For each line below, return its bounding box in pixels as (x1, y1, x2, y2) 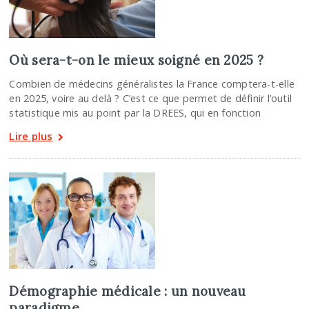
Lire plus (9, 128, 53, 143)
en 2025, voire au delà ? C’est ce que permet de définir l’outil (9, 91, 292, 105)
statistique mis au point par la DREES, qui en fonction (9, 106, 261, 119)
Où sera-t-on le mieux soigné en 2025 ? (9, 51, 264, 68)
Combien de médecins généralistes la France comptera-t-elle (9, 77, 295, 90)
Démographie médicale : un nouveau (9, 282, 246, 299)
